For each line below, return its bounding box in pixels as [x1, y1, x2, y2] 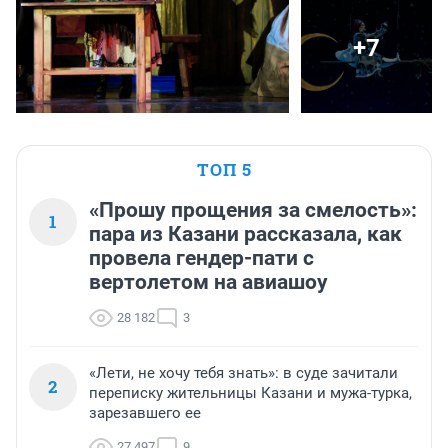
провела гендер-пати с [89, 246, 314, 271]
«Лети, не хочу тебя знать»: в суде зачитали [89, 364, 398, 383]
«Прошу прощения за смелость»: [89, 198, 417, 223]
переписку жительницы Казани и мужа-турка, [89, 384, 412, 403]
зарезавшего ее [89, 404, 201, 423]
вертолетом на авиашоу [89, 270, 328, 295]
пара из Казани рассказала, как [89, 222, 402, 247]
